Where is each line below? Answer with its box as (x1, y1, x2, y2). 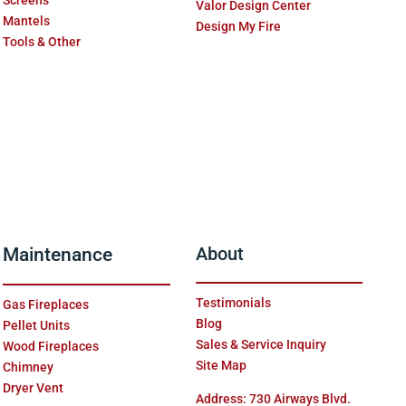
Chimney (2, 359, 53, 374)
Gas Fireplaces (2, 296, 89, 312)
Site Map (195, 357, 246, 372)
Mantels (2, 14, 50, 29)
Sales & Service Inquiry (195, 336, 326, 352)
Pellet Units (2, 317, 70, 333)
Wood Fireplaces (2, 338, 99, 353)
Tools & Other (2, 34, 81, 50)
